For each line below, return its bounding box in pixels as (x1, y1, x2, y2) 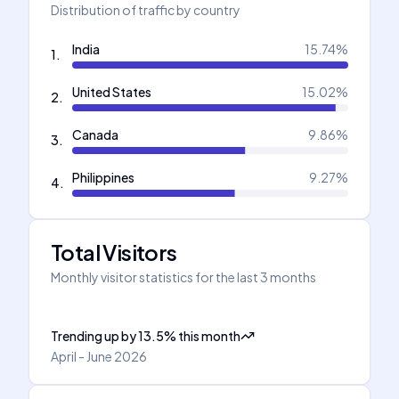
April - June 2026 (51, 348, 147, 364)
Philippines (72, 169, 134, 185)
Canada (72, 126, 118, 142)
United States (72, 84, 151, 100)
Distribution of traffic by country (51, 2, 240, 18)
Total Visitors (51, 239, 177, 265)
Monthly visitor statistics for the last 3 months (51, 269, 316, 285)
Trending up (51, 328, 119, 344)
